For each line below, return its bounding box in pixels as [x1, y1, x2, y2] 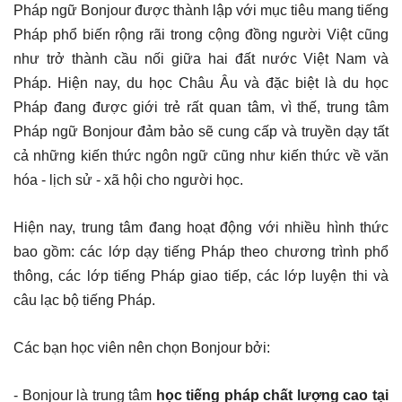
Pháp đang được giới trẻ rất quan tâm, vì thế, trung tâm [13, 99, 389, 115]
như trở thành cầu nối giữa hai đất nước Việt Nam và [13, 50, 389, 66]
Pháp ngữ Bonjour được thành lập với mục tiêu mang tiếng [13, 2, 389, 18]
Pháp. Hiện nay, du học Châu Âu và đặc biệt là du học [13, 74, 389, 91]
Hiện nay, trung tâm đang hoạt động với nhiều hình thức [13, 219, 389, 235]
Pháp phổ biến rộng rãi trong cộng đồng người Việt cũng [13, 26, 389, 42]
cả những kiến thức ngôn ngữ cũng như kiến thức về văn [13, 147, 389, 163]
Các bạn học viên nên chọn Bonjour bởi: [13, 339, 270, 355]
